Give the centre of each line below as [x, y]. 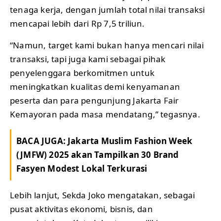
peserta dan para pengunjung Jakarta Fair [94, 101]
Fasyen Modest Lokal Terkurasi [82, 169]
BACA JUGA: [42, 141]
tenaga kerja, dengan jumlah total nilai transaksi [108, 10]
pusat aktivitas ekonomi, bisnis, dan [81, 209]
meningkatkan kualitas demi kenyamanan [95, 87]
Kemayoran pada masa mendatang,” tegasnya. [105, 114]
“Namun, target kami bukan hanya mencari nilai [107, 45]
